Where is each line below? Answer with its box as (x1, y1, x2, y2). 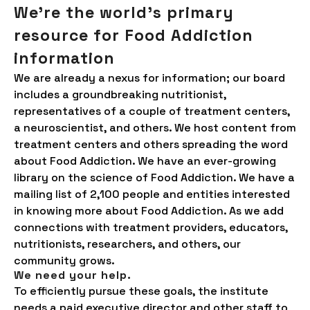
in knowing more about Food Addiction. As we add (14, 203, 284, 218)
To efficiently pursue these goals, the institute (14, 284, 268, 298)
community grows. (14, 253, 115, 268)
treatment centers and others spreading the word (14, 137, 288, 152)
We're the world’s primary (14, 2, 234, 23)
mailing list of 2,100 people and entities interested (14, 187, 290, 201)
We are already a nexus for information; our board (14, 71, 285, 85)
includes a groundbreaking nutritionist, (14, 87, 226, 102)
